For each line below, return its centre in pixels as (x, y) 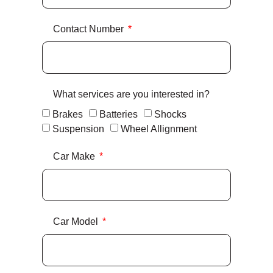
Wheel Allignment (159, 129)
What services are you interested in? (131, 94)
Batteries (119, 115)
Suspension (78, 129)
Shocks (170, 115)
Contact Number (90, 29)
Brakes (68, 115)
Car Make (75, 157)
